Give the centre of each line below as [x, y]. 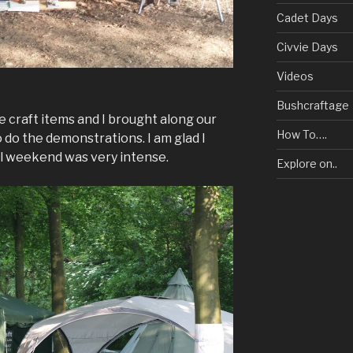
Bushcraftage [312, 105]
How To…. [301, 134]
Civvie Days [307, 47]
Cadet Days [307, 18]
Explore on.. [307, 163]
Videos [295, 76]
